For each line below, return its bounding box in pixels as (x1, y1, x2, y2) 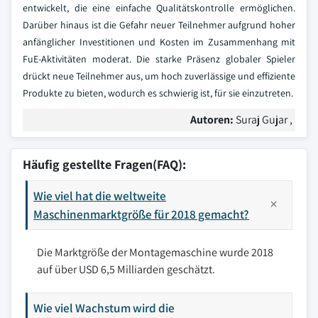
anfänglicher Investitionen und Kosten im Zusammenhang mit (23, 35, 295, 49)
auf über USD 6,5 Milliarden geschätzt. (37, 262, 215, 278)
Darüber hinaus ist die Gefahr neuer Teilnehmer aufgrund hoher (23, 18, 295, 32)
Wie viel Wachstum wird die (33, 300, 175, 317)
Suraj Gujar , (236, 112, 292, 128)
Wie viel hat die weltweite (33, 187, 166, 204)
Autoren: (190, 112, 236, 128)
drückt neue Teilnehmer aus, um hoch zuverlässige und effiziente (23, 70, 295, 83)
